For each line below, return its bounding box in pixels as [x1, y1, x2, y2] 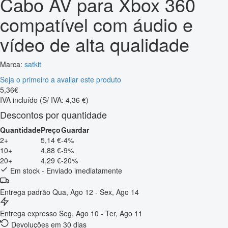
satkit [24, 59, 41, 69]
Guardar [61, 124, 89, 135]
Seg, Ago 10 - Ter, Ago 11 [59, 208, 142, 218]
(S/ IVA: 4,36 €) [40, 94, 89, 105]
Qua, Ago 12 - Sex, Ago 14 [52, 186, 139, 197]
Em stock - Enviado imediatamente [8, 165, 122, 176]
